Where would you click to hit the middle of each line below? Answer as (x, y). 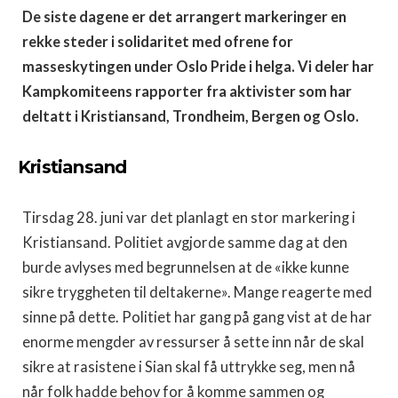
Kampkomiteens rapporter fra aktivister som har (187, 92)
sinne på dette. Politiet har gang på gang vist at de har (197, 317)
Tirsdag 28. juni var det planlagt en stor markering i (189, 218)
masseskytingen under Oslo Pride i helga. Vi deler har (198, 67)
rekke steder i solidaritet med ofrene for (158, 42)
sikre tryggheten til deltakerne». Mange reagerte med (197, 292)
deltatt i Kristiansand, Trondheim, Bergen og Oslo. (192, 116)
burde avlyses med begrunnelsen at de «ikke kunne (186, 267)
